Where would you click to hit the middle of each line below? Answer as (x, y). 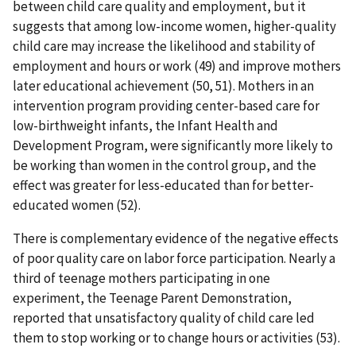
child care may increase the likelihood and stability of (164, 46)
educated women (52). (77, 205)
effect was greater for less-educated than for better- (163, 185)
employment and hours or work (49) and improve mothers (177, 66)
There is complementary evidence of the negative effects (176, 238)
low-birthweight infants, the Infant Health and (145, 125)
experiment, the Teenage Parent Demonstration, (152, 298)
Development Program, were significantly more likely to (173, 145)
